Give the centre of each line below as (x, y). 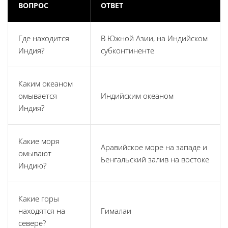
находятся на (42, 211)
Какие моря (39, 141)
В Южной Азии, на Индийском (154, 38)
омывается (38, 96)
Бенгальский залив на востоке (155, 160)
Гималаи (116, 211)
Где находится (44, 38)
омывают (35, 153)
